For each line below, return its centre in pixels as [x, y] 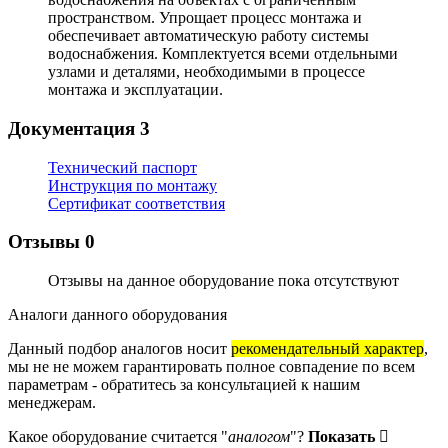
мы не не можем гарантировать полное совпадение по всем [211, 367]
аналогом [259, 437]
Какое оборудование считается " [118, 437]
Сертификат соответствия [136, 203]
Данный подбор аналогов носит [119, 349]
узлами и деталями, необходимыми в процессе [206, 72]
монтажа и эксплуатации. [135, 90]
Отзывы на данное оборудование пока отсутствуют [223, 281]
